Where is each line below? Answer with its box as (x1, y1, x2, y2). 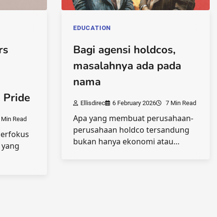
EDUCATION (73, 24, 111, 31)
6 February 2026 (112, 99, 156, 107)
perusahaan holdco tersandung (73, 124, 189, 136)
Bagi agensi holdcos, (73, 42, 176, 57)
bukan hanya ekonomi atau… (73, 136, 180, 147)
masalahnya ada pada (73, 58, 181, 73)
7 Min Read (164, 99, 196, 107)
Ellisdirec (80, 99, 105, 107)
